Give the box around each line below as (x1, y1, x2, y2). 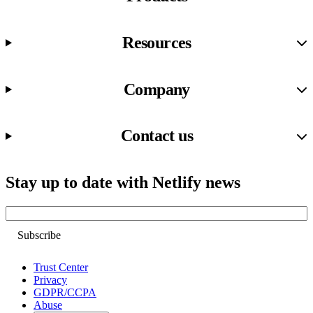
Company (124, 80, 190, 99)
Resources (122, 33, 191, 52)
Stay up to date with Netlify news (6, 173, 240, 192)
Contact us (120, 126, 193, 145)
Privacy (34, 274, 67, 286)
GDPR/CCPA (34, 286, 96, 299)
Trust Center (34, 261, 88, 274)
